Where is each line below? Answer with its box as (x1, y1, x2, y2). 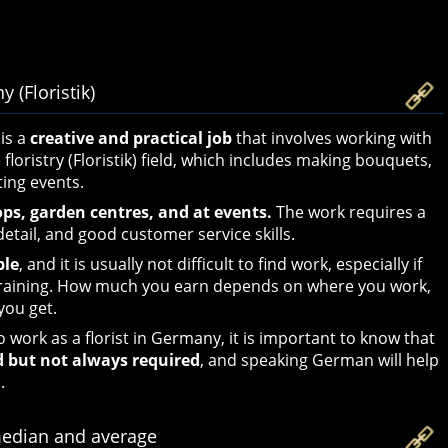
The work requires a (272, 200, 426, 223)
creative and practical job (30, 126, 232, 149)
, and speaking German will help (200, 348, 439, 371)
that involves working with (232, 126, 432, 149)
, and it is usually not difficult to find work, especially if (19, 252, 422, 275)
